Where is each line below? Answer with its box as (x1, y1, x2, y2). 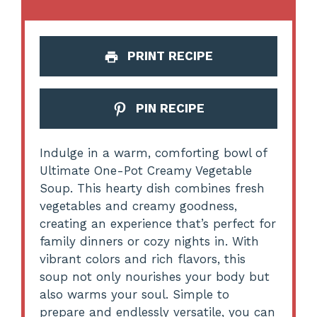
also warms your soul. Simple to (40, 287, 230, 301)
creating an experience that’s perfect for (40, 216, 277, 231)
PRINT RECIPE (123, 48, 213, 63)
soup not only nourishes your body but (40, 269, 270, 284)
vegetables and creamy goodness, (40, 198, 238, 213)
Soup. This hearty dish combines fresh (40, 180, 265, 195)
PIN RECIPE (132, 100, 204, 115)
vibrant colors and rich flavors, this (40, 251, 246, 266)
